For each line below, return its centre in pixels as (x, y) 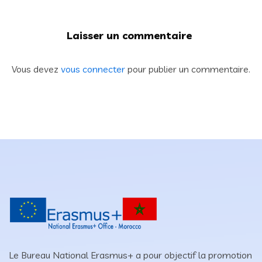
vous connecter (93, 69)
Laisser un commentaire (129, 36)
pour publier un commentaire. (188, 69)
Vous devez (36, 69)
